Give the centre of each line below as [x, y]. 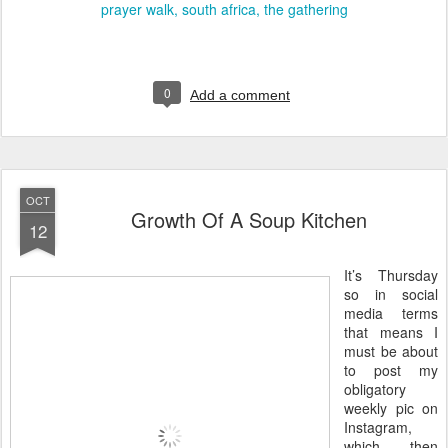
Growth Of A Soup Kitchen [249, 219]
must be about [391, 351]
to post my [391, 370]
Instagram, [378, 427]
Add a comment [240, 95]
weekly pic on [391, 408]
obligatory [375, 389]
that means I [391, 332]
